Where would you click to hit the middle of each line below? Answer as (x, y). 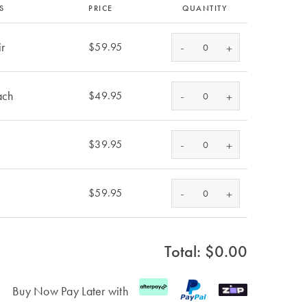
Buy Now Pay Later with (70, 291)
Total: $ (189, 251)
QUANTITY (205, 8)
